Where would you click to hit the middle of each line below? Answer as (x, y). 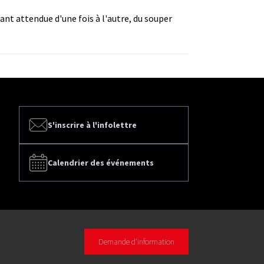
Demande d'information (136, 241)
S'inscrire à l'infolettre (92, 125)
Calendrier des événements (101, 162)
